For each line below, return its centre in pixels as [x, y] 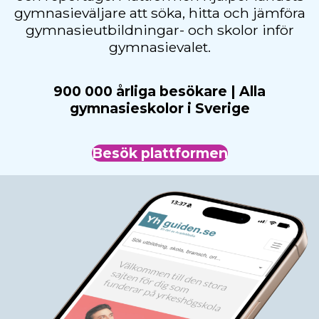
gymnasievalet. [159, 47]
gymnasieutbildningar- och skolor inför [159, 30]
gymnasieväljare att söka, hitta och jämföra [159, 12]
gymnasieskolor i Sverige [159, 109]
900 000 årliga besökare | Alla [159, 91]
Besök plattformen [159, 153]
